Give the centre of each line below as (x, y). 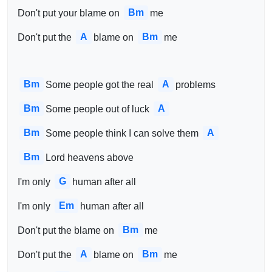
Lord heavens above (90, 157)
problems (195, 84)
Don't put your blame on (70, 13)
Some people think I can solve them (123, 133)
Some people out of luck (99, 109)
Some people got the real (101, 84)
